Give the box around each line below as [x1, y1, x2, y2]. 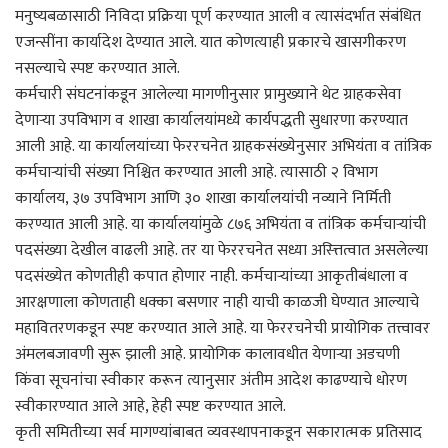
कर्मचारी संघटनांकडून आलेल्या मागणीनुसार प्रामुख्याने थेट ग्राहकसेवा [15, 80, 401, 108]
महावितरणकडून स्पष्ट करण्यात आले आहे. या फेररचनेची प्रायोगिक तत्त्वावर [15, 314, 430, 342]
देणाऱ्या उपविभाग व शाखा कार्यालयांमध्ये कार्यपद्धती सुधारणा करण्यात [15, 106, 408, 134]
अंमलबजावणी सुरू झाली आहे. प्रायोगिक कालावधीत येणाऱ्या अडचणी [15, 340, 400, 368]
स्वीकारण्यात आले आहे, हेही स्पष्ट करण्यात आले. [15, 392, 286, 420]
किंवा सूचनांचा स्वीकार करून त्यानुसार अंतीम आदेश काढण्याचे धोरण [15, 366, 407, 394]
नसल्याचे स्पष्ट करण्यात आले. [15, 54, 180, 82]
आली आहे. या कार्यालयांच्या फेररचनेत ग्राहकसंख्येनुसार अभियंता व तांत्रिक [15, 132, 432, 160]
